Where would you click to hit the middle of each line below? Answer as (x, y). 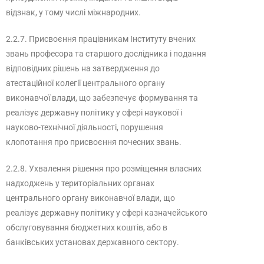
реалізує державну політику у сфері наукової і (94, 113)
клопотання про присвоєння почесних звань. (94, 142)
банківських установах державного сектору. (93, 242)
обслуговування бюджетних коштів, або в (87, 227)
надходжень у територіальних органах (80, 183)
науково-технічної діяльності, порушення (85, 127)
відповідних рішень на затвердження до (83, 68)
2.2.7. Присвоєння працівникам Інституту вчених (101, 39)
